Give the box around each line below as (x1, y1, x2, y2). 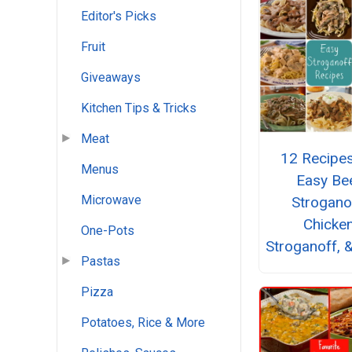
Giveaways (81, 70, 141, 86)
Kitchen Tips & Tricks (81, 101, 196, 116)
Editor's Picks (81, 9, 156, 24)
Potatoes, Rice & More (81, 315, 205, 331)
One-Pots (81, 223, 134, 239)
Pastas (81, 254, 120, 269)
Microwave (81, 192, 141, 208)
